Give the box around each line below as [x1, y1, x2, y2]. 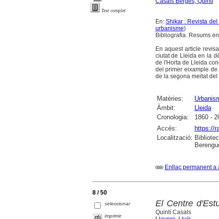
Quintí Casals [155, 208, 191, 216]
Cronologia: [156, 113, 189, 121]
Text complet [101, 8, 126, 14]
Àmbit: [156, 104, 175, 111]
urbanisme [155, 24, 184, 32]
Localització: [156, 133, 193, 141]
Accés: [156, 124, 177, 132]
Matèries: [156, 94, 183, 102]
